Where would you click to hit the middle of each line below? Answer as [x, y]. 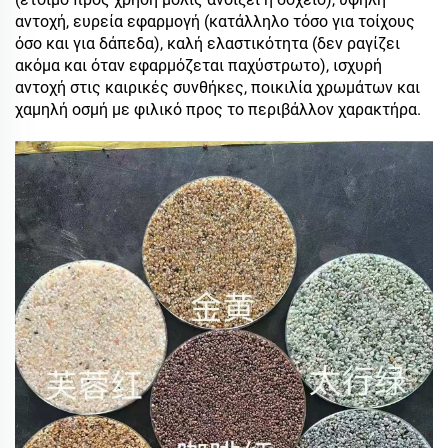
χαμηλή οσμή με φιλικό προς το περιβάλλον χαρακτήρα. [218, 109]
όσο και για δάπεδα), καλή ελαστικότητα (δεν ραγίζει [207, 43]
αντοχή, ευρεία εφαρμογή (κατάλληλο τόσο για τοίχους [215, 21]
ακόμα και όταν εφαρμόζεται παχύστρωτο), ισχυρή [198, 65]
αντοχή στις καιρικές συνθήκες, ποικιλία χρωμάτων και [217, 87]
